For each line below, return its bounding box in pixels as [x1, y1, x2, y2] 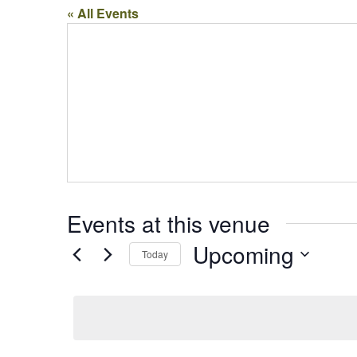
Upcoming [193, 237, 294, 270]
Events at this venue [67, 206, 270, 239]
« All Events [67, 3, 139, 22]
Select [192, 270, 245, 290]
